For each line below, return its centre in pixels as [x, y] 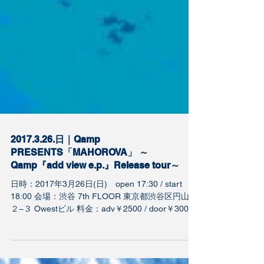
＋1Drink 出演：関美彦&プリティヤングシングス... [104, 245]
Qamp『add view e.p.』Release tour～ [95, 189]
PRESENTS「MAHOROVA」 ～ [80, 176]
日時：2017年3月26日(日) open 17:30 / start [96, 207]
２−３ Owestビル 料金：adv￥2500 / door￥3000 [102, 232]
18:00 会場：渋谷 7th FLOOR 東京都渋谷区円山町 [104, 220]
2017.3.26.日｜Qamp [55, 163]
